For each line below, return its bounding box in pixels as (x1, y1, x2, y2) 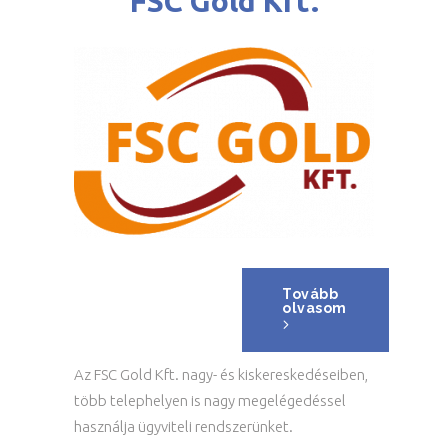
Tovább (282, 286, 338, 302)
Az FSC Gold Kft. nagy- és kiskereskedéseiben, (74, 366, 368, 383)
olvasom (282, 300, 347, 316)
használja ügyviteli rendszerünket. (74, 418, 293, 435)
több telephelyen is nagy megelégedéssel (74, 392, 346, 409)
